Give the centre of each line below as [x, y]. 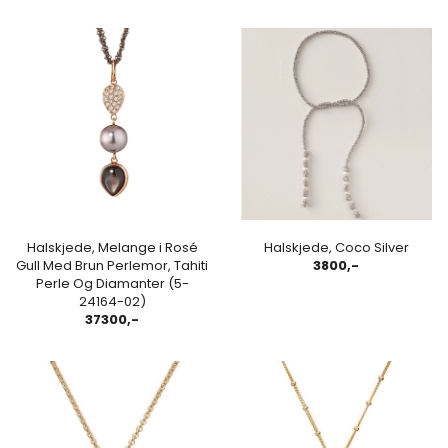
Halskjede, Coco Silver [336, 247]
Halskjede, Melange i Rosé [112, 247]
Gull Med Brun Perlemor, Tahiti [112, 265]
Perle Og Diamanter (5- [112, 283]
